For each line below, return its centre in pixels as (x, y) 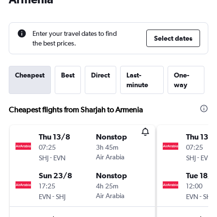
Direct (101, 75)
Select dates (173, 38)
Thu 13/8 (54, 137)
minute (137, 85)
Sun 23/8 (55, 175)
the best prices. (54, 43)
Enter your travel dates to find (75, 33)
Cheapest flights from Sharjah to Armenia (76, 110)
